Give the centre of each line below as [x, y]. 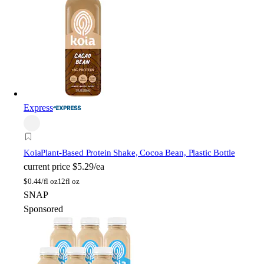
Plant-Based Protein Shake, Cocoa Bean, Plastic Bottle [138, 152]
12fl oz [68, 181]
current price [47, 166]
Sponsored [43, 209]
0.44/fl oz [42, 181]
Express [38, 107]
